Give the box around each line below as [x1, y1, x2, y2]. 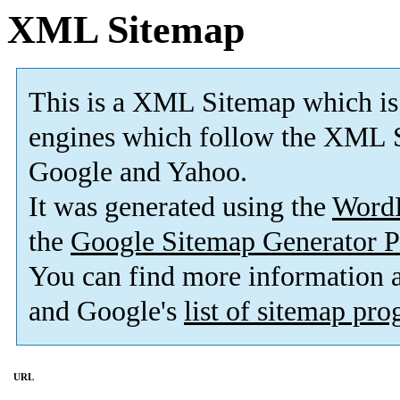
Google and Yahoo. [29, 156, 247, 188]
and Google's [29, 296, 184, 328]
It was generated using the [29, 191, 332, 223]
